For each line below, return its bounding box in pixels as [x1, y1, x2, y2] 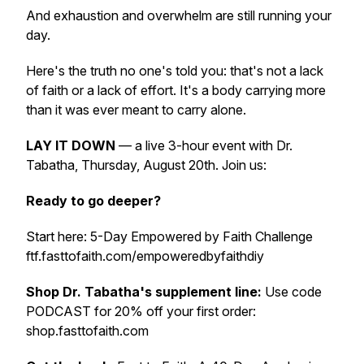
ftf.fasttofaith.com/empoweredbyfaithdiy [26, 248, 264, 264]
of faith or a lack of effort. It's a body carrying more [26, 82, 326, 98]
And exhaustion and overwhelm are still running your [26, 7, 331, 24]
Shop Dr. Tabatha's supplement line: [26, 284, 262, 300]
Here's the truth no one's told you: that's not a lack [26, 63, 323, 79]
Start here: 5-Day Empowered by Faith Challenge [26, 228, 313, 245]
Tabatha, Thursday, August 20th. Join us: [26, 157, 266, 173]
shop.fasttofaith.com [26, 323, 149, 339]
